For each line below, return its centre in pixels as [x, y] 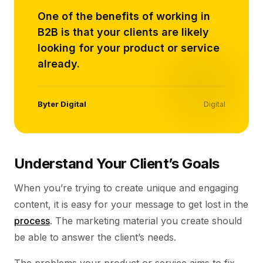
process [32, 221]
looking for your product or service [129, 48]
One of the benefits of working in [124, 16]
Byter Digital [62, 104]
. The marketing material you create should [146, 221]
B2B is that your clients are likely [123, 32]
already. [59, 64]
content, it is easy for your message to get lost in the [131, 204]
